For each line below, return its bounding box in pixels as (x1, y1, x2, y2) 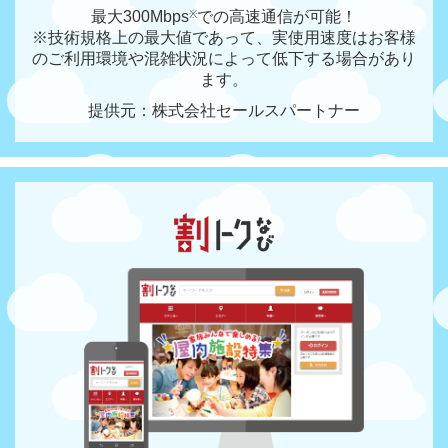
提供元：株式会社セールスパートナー (88, 102, 360, 120)
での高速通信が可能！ (197, 8, 357, 26)
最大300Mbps (91, 8, 189, 26)
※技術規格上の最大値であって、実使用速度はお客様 (32, 29, 416, 47)
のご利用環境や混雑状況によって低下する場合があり (32, 50, 416, 68)
